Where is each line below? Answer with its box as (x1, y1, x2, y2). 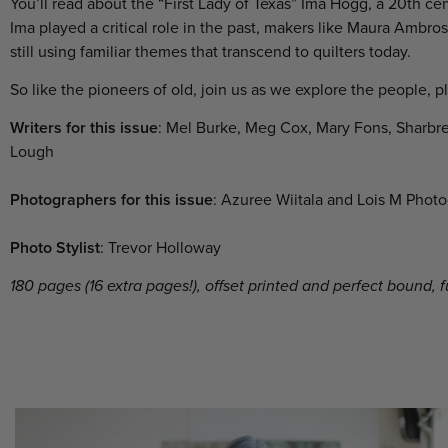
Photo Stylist (10, 238, 100, 259)
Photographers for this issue (10, 190, 213, 211)
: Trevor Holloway (100, 238, 221, 259)
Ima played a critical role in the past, (10, 17, 264, 38)
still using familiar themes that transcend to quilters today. (10, 41, 411, 62)
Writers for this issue (10, 118, 158, 139)
